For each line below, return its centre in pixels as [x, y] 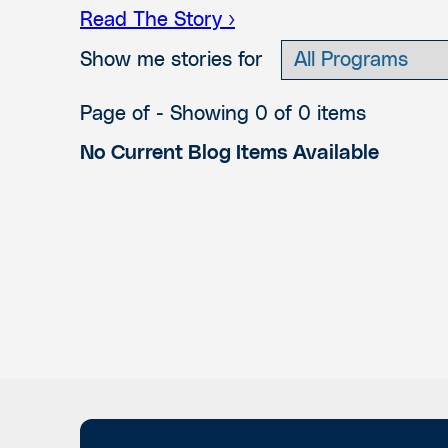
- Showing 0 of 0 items [261, 114]
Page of [118, 114]
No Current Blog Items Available [229, 153]
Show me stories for [180, 60]
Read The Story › [157, 20]
